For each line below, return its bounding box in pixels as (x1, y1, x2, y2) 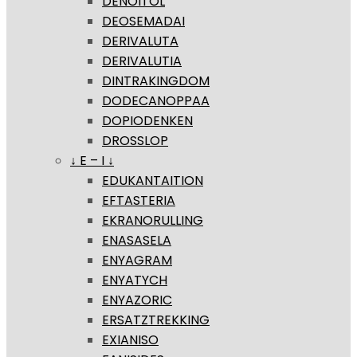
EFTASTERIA (102, 191, 175, 210)
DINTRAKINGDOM (102, 72, 210, 91)
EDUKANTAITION (102, 171, 203, 190)
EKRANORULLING (102, 211, 203, 230)
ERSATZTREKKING (102, 311, 210, 330)
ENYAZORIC (102, 291, 172, 310)
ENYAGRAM (102, 251, 172, 270)
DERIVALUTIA (102, 52, 182, 71)
